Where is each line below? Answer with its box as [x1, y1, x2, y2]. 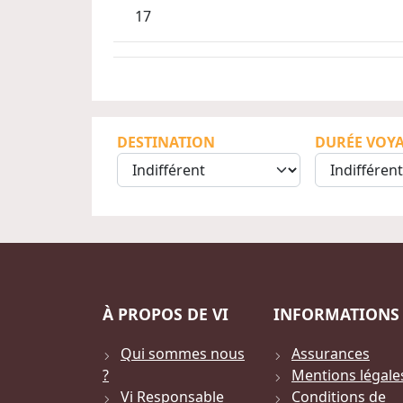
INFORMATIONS [273, 303, 399, 326]
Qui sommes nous [121, 344, 245, 364]
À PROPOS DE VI [103, 303, 228, 326]
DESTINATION [117, 132, 215, 153]
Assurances [291, 344, 370, 364]
